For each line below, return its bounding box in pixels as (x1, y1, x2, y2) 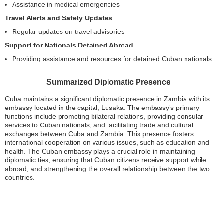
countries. (5, 173, 35, 181)
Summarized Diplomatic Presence (46, 78, 170, 86)
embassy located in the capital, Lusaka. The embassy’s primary (5, 104, 199, 111)
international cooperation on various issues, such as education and (5, 139, 209, 146)
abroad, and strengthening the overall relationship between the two (5, 165, 210, 172)
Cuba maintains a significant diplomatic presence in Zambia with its (5, 95, 210, 103)
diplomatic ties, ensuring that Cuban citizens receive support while (5, 156, 206, 164)
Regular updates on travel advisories (12, 28, 124, 35)
